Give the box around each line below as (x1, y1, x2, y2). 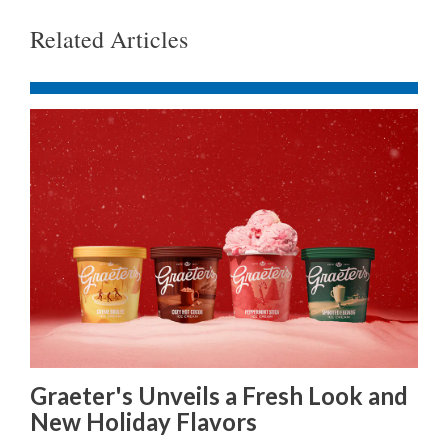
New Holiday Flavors (30, 406, 257, 436)
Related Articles (30, 23, 188, 55)
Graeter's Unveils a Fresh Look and (30, 380, 408, 410)
